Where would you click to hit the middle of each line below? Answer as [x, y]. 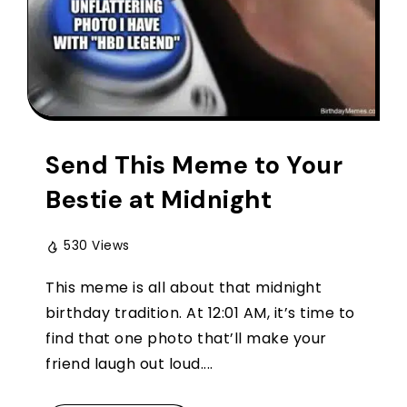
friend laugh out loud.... [129, 364]
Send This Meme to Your [194, 165]
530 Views [97, 246]
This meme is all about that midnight [184, 288]
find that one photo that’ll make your [186, 339]
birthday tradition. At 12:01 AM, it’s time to [200, 313]
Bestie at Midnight [159, 200]
